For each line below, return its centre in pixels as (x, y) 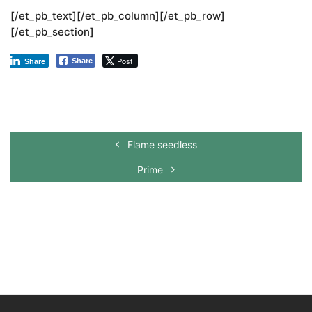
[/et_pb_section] (52, 32)
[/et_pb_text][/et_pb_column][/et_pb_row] (118, 16)
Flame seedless (161, 145)
